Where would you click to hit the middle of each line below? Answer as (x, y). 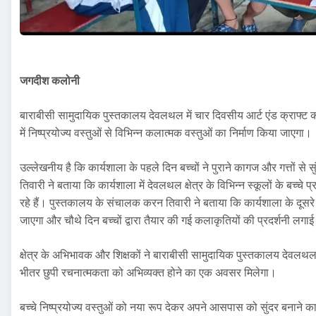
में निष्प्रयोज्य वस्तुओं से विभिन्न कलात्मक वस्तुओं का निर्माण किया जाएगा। (166, 133)
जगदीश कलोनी (50, 81)
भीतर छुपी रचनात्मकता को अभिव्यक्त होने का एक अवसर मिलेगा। (148, 273)
